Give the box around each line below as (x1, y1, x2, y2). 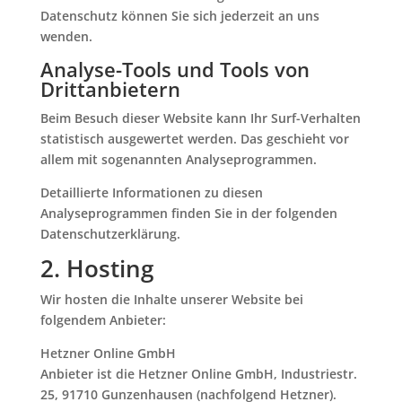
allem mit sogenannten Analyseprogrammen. (39, 151, 317, 168)
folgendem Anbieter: (39, 311, 166, 328)
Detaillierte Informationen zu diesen (39, 184, 263, 201)
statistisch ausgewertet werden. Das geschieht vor (39, 130, 349, 147)
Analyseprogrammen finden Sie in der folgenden (39, 205, 337, 222)
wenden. (39, 28, 92, 45)
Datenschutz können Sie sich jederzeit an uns (39, 7, 319, 24)
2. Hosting (39, 252, 153, 284)
